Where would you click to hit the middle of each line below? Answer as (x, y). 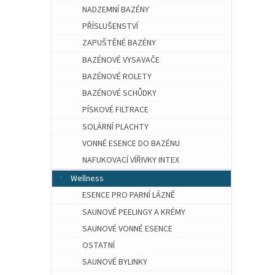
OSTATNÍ (99, 246)
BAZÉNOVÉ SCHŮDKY (119, 93)
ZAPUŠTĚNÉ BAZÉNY (119, 43)
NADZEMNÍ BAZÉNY (116, 10)
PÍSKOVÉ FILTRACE (115, 110)
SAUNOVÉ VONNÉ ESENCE (127, 229)
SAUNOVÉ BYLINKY (115, 262)
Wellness (87, 179)
